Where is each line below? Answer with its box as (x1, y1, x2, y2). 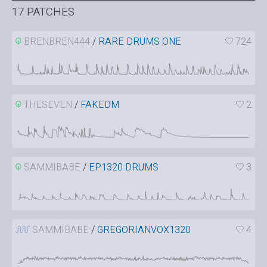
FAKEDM (80, 97, 120, 112)
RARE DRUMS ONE (98, 35, 182, 49)
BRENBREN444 (24, 35, 91, 49)
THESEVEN (24, 97, 73, 112)
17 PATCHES (12, 3, 74, 20)
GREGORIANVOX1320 (97, 223, 191, 238)
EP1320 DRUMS (89, 160, 159, 175)
